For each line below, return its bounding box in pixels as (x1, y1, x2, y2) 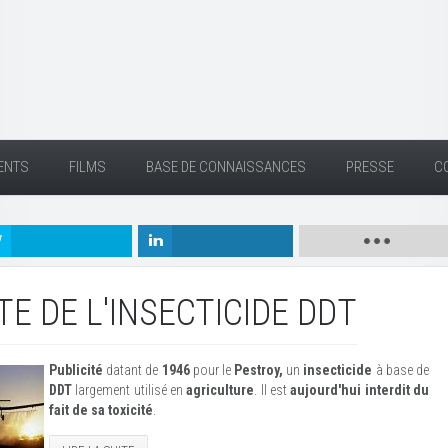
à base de (372, 362, 430, 378)
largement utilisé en (72, 382, 187, 398)
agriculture (186, 382, 255, 398)
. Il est (254, 382, 291, 398)
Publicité (49, 362, 103, 378)
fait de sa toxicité (49, 402, 153, 418)
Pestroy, (234, 362, 284, 378)
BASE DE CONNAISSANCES (146, 158, 306, 176)
